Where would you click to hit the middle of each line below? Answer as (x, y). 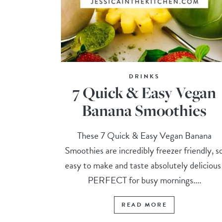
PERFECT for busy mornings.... (144, 180)
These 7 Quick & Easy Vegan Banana (144, 136)
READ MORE (144, 205)
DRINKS (144, 77)
